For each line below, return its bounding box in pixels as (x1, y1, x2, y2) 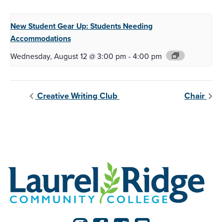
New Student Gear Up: (10, 20, 90, 32)
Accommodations (10, 33, 71, 45)
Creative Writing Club (35, 89, 119, 102)
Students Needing (90, 20, 153, 32)
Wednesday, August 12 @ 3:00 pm (10, 51, 126, 62)
